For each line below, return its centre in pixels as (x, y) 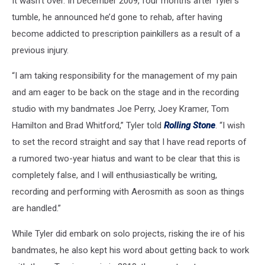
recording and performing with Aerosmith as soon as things (128, 192)
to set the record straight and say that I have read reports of (129, 142)
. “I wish (230, 126)
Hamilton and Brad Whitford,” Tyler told (88, 126)
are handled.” (36, 209)
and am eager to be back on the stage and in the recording (125, 93)
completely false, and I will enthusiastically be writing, (114, 175)
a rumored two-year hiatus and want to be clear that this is (126, 159)
